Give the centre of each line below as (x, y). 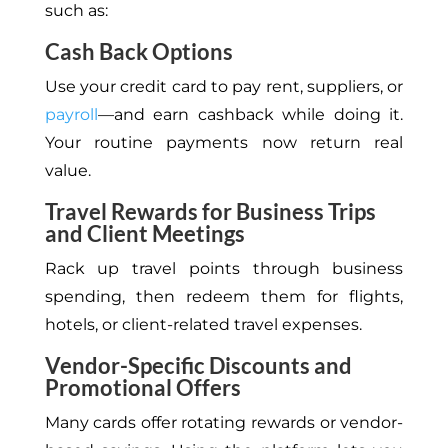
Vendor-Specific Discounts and (198, 366)
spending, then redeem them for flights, (224, 297)
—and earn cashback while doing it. (250, 115)
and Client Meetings (144, 234)
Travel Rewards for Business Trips (210, 212)
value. (71, 171)
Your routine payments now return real (224, 143)
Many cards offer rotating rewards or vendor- (224, 423)
